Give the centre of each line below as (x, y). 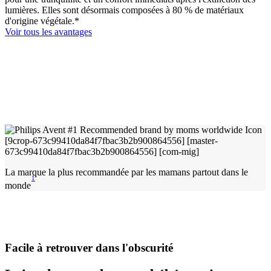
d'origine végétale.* (42, 21)
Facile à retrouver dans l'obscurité (89, 247)
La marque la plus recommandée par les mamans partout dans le (126, 172)
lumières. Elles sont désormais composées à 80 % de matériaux (124, 10)
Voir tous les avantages (48, 31)
